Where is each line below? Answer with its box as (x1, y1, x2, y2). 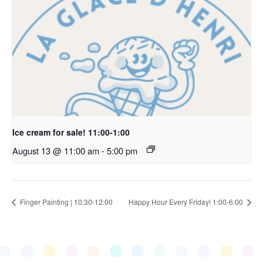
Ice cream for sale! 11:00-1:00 (12, 126, 130, 139)
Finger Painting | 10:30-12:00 (18, 197, 113, 207)
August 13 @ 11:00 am (12, 144, 99, 157)
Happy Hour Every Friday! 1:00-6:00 (129, 197, 245, 207)
